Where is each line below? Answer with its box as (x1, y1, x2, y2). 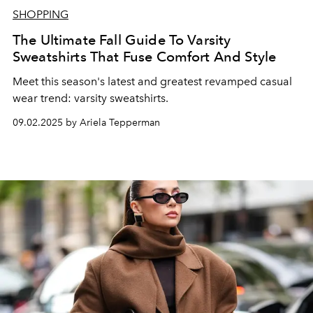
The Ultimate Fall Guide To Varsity (13, 31, 231, 48)
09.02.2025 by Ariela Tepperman (13, 117, 160, 129)
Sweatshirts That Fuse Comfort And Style (13, 48, 277, 65)
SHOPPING (13, 8, 68, 21)
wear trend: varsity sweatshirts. (13, 92, 171, 105)
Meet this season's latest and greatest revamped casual (13, 75, 292, 88)
